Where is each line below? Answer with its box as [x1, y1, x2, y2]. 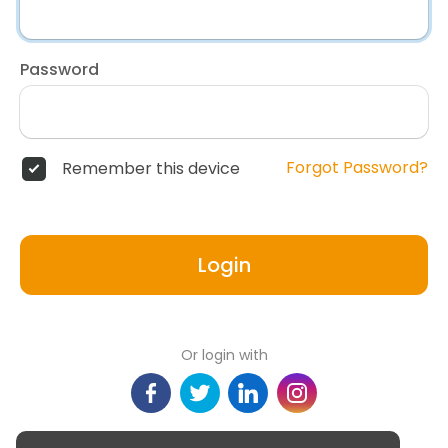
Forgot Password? [286, 156, 428, 180]
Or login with [180, 345, 268, 366]
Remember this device [62, 157, 240, 181]
